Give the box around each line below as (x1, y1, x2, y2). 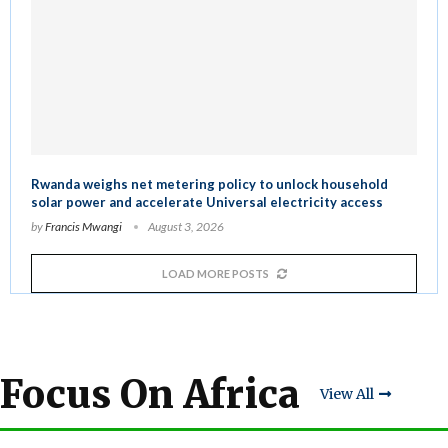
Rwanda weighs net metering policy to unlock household (31, 175, 388, 192)
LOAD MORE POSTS (161, 266, 269, 280)
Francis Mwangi (45, 218, 122, 234)
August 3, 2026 (148, 218, 224, 234)
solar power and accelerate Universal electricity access (31, 193, 383, 210)
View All (320, 385, 374, 404)
